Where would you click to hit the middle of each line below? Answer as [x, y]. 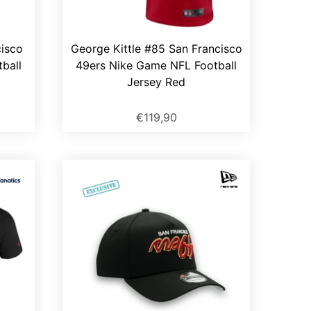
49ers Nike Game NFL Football [156, 66]
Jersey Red [156, 82]
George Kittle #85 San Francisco [156, 49]
